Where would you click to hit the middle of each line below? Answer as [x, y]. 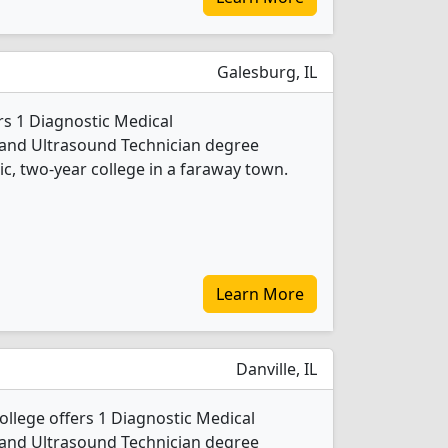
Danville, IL [274, 369]
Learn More [260, 294]
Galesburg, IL [265, 72]
